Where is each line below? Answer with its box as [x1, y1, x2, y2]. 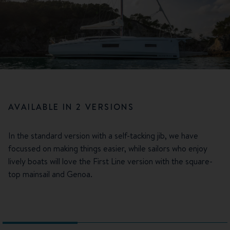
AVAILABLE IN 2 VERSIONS [8, 101, 135, 112]
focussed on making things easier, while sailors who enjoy [8, 142, 207, 154]
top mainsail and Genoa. [8, 168, 92, 180]
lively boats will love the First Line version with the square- [8, 155, 213, 167]
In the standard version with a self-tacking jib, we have [8, 129, 198, 141]
